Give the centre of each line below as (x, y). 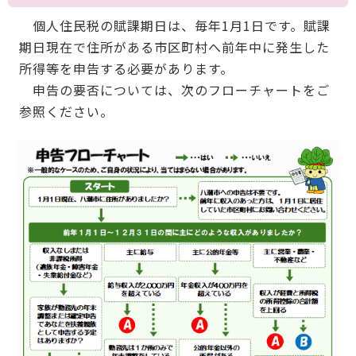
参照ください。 (66, 111)
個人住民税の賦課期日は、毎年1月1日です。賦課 (174, 25)
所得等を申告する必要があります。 (126, 68)
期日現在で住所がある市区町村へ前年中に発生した (174, 46)
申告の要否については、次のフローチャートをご (174, 89)
